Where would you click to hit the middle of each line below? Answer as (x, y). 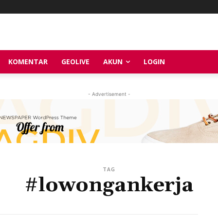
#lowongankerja (109, 185)
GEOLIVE (75, 61)
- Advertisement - (109, 94)
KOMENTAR (28, 61)
